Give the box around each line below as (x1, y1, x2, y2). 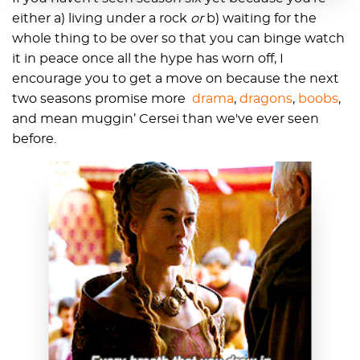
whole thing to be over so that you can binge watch (12, 31, 345, 45)
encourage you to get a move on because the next (12, 72, 339, 85)
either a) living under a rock (12, 11, 190, 25)
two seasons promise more (12, 92, 192, 105)
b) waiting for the (207, 11, 317, 25)
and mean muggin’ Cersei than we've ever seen (12, 112, 319, 125)
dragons (239, 92, 292, 105)
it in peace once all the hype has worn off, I (12, 51, 284, 65)
